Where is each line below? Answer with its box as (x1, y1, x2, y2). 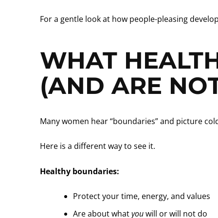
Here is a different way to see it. (40, 141, 155, 152)
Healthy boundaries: (40, 165, 119, 177)
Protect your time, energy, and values (73, 191, 210, 202)
